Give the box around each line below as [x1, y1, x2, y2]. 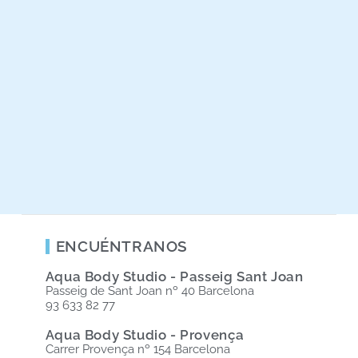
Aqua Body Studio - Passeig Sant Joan [45, 268, 304, 284]
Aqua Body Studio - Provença [45, 327, 245, 343]
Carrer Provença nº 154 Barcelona [45, 342, 230, 356]
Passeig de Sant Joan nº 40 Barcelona [45, 284, 254, 298]
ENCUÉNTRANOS [55, 237, 189, 255]
